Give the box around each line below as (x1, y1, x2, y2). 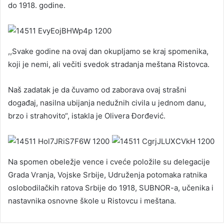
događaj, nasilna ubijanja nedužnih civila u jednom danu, (8, 98, 206, 108)
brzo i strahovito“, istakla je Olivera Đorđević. (8, 111, 165, 121)
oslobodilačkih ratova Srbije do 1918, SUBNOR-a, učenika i (8, 183, 213, 193)
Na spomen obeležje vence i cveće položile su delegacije (8, 157, 210, 167)
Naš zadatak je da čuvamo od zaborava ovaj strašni (8, 85, 186, 95)
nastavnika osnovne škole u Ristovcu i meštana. (8, 196, 176, 206)
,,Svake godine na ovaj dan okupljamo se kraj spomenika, (8, 46, 208, 56)
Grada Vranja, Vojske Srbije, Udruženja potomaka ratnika (8, 170, 207, 180)
